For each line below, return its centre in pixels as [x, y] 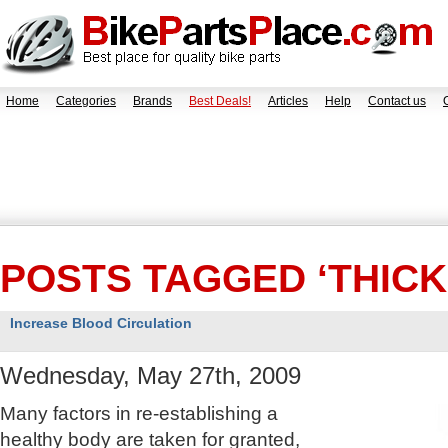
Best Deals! [220, 101]
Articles [288, 101]
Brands [152, 101]
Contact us [397, 101]
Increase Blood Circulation [101, 323]
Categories [86, 101]
